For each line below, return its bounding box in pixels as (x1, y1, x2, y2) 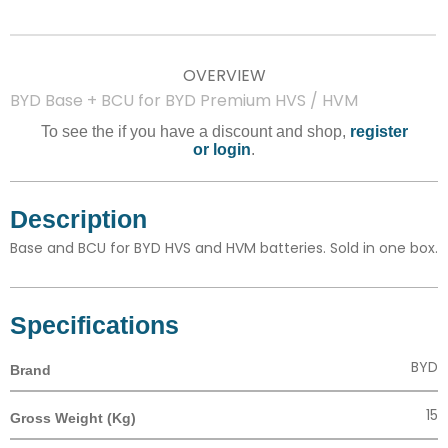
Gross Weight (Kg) (10, 409, 136, 426)
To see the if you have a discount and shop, (40, 123, 350, 140)
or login (193, 141, 251, 158)
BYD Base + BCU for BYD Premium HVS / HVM (10, 89, 358, 112)
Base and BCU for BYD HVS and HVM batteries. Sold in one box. (10, 238, 438, 258)
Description (10, 205, 147, 233)
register (349, 123, 408, 140)
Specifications (10, 311, 179, 339)
